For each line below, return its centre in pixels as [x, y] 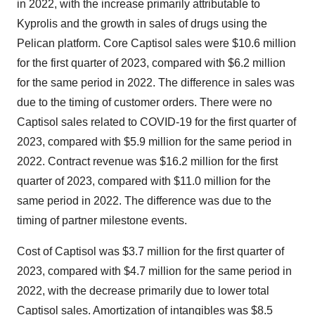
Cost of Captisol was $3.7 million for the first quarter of [150, 251]
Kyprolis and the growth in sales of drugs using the [142, 24]
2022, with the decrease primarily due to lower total [143, 291]
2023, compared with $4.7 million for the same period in [154, 271]
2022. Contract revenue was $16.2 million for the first [147, 161]
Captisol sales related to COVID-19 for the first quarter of [156, 122]
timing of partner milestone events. [102, 220]
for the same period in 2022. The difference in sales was [156, 83]
